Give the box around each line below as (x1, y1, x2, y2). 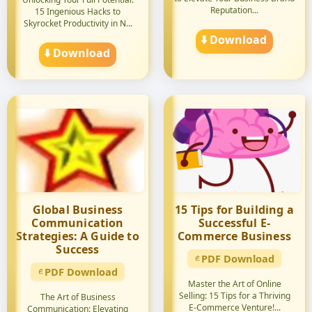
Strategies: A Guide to (16, 228, 139, 244)
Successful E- (198, 215, 271, 231)
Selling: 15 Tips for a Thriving (178, 290, 290, 302)
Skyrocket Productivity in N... (23, 17, 132, 29)
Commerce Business (178, 228, 291, 244)
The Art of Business (40, 291, 116, 303)
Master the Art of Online (187, 278, 281, 290)
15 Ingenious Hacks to (35, 6, 120, 17)
